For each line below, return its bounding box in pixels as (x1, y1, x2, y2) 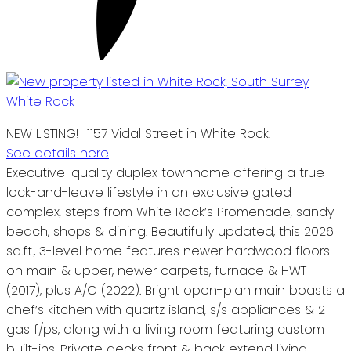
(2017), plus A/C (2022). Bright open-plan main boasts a (6, 280, 345, 299)
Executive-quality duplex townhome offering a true (6, 163, 324, 182)
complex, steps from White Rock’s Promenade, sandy (6, 202, 334, 221)
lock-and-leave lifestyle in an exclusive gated (6, 183, 291, 201)
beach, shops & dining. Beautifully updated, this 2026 (6, 222, 334, 241)
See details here (6, 143, 109, 162)
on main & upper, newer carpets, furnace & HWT (6, 261, 306, 280)
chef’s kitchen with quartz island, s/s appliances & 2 (6, 300, 325, 319)
